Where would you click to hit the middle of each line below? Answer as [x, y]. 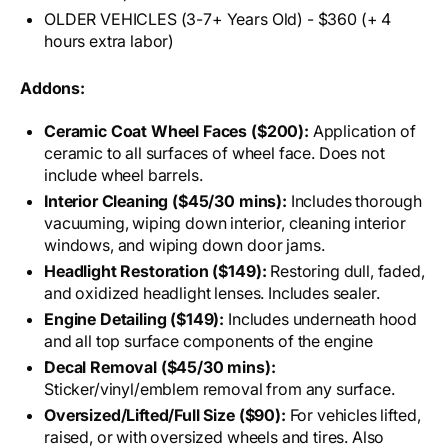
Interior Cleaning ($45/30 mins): [167, 201]
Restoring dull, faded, [347, 271]
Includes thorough [356, 201]
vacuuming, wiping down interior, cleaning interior [225, 223]
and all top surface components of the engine [208, 341]
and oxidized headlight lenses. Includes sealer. [212, 293]
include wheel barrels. [123, 175]
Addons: [52, 88]
